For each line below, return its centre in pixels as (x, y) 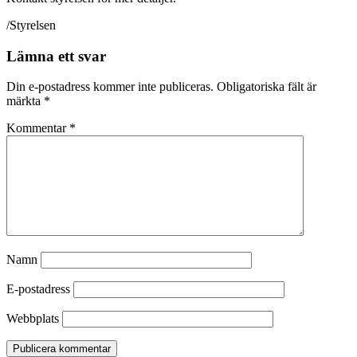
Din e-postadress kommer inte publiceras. (110, 87)
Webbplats (33, 319)
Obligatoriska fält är (267, 87)
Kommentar (38, 128)
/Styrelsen (31, 25)
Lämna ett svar (56, 56)
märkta (25, 101)
